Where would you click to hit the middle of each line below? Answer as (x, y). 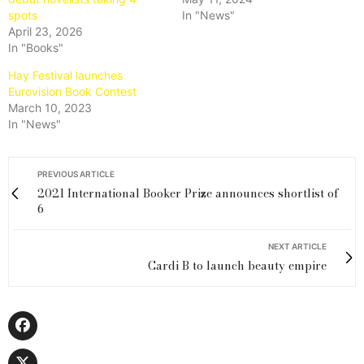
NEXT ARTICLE (297, 246)
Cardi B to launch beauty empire (237, 265)
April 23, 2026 (45, 31)
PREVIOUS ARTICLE (76, 173)
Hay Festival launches (65, 75)
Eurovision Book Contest (72, 91)
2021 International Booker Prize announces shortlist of (188, 193)
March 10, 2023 (50, 107)
